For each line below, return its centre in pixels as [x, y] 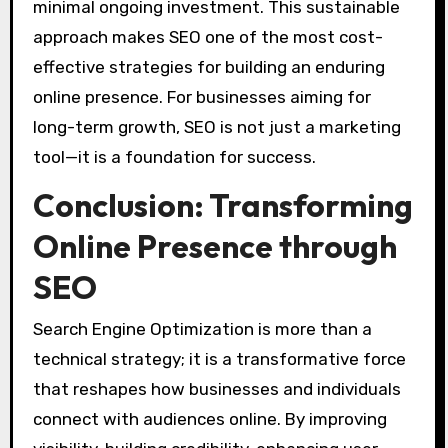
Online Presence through [214, 245]
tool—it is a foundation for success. [174, 157]
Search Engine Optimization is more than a [202, 329]
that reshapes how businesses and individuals [216, 389]
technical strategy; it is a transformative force [219, 359]
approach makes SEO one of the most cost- [207, 37]
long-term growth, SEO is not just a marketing [216, 127]
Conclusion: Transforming [222, 204]
